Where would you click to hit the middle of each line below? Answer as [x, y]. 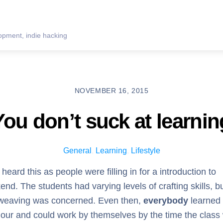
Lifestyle [145, 151]
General [77, 151]
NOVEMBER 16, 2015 [111, 90]
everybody [166, 201]
